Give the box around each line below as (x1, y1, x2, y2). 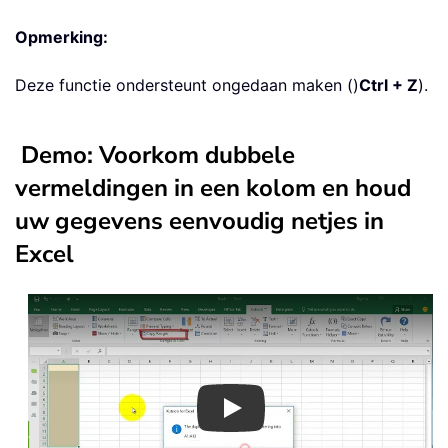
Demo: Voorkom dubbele (21, 139, 295, 172)
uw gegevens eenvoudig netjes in (15, 205, 384, 238)
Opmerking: (15, 27, 108, 48)
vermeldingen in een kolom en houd (15, 172, 411, 205)
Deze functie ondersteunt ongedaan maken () (15, 75, 359, 96)
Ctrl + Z (359, 75, 418, 96)
